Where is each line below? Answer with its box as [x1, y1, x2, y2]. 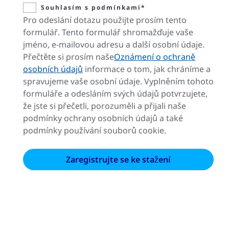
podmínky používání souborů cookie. [23, 124, 166, 136]
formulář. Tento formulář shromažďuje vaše [23, 26, 193, 38]
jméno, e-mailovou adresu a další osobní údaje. [23, 38, 204, 50]
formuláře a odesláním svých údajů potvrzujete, [23, 87, 208, 99]
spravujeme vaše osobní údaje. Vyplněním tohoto [23, 75, 214, 87]
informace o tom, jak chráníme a [83, 63, 211, 75]
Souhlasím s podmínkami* [41, 3, 146, 12]
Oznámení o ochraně [114, 51, 195, 62]
